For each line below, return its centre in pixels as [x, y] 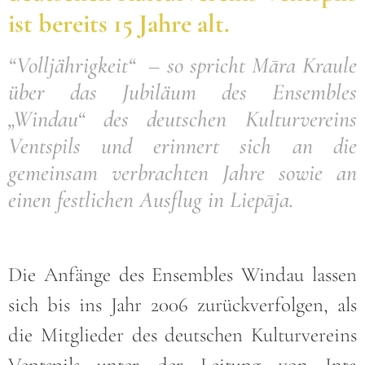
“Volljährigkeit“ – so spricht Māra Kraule [182, 65]
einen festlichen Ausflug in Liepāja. [151, 199]
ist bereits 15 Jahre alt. [119, 23]
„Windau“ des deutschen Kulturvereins [182, 119]
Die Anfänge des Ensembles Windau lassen [182, 274]
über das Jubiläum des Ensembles [182, 92]
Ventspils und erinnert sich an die [182, 145]
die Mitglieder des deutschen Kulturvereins [182, 334]
